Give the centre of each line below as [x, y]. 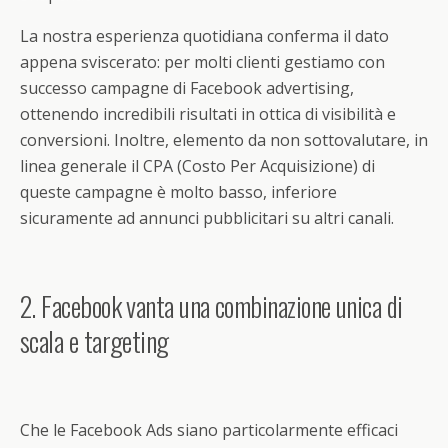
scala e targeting [94, 341]
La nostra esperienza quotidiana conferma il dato [204, 36]
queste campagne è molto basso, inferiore [178, 192]
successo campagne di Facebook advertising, [187, 88]
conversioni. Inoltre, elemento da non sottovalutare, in [224, 140]
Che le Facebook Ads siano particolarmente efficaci [209, 430]
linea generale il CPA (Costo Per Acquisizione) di [197, 166]
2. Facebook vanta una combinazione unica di [211, 306]
